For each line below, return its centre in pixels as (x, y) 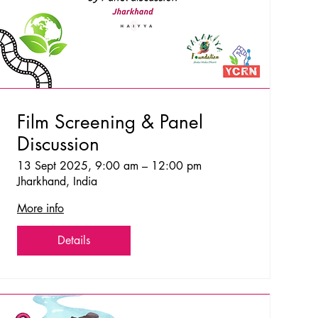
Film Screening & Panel (110, 122)
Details (73, 240)
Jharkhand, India (57, 181)
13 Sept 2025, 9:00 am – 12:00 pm (109, 165)
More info (40, 208)
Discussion (58, 144)
